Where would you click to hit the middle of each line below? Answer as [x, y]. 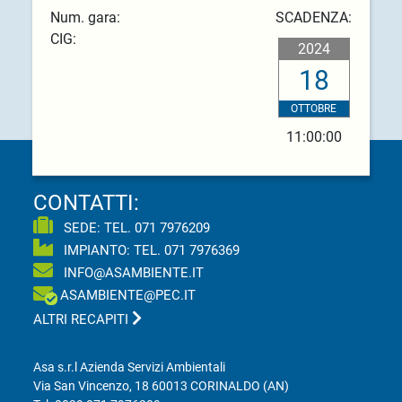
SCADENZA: [314, 18]
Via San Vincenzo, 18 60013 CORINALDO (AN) [162, 386]
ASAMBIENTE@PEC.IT [128, 296]
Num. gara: [85, 18]
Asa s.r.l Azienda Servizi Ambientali [130, 367]
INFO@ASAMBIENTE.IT [132, 273]
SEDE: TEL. [98, 228]
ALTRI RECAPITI [83, 320]
